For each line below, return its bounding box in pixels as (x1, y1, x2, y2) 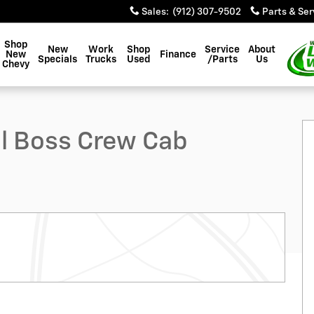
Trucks (86, 55, 116, 64)
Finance (160, 50, 196, 60)
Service (205, 45, 240, 55)
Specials (38, 55, 77, 64)
